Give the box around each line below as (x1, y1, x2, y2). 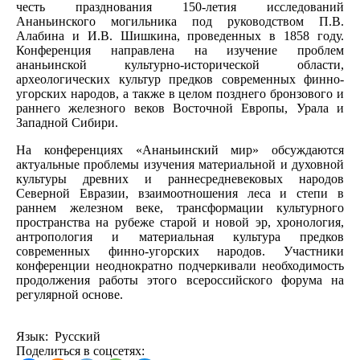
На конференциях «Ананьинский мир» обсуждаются (16, 142, 344, 157)
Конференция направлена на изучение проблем (16, 43, 344, 57)
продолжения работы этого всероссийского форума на (16, 272, 344, 287)
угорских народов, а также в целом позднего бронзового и (16, 86, 344, 100)
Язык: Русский (16, 329, 100, 343)
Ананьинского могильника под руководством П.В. (16, 14, 344, 28)
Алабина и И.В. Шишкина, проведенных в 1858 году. (16, 28, 344, 43)
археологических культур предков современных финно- (16, 72, 344, 86)
